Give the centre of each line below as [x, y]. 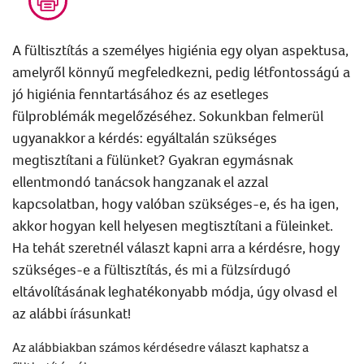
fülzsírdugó [256, 269]
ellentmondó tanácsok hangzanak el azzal [140, 181]
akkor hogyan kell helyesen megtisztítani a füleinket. [173, 225]
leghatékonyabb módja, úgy [194, 291]
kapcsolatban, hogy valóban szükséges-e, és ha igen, [175, 203]
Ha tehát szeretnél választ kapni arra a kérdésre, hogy [176, 247]
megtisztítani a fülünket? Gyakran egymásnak [152, 159]
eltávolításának [58, 291]
